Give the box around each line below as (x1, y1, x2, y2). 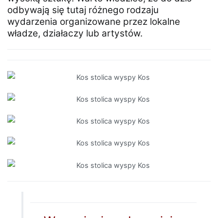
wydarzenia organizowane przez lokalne (7, 16, 180, 27)
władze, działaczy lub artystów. (7, 27, 143, 39)
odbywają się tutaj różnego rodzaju (7, 4, 159, 16)
